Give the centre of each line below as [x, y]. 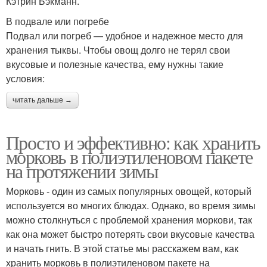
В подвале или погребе [58, 21]
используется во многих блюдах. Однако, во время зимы [131, 205]
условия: [25, 78]
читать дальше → [42, 100]
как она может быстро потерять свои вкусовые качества [130, 234]
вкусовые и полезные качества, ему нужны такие [115, 64]
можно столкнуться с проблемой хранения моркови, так [129, 219]
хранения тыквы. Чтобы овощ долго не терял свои [118, 49]
